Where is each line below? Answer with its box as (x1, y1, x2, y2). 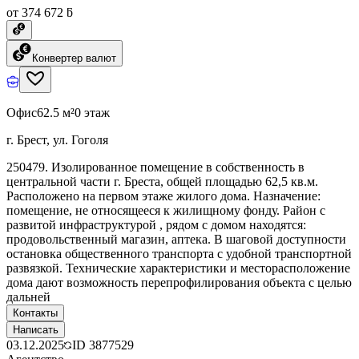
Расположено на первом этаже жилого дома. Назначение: (6, 188, 321, 203)
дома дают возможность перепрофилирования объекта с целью (6, 275, 352, 289)
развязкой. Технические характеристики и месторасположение (6, 260, 350, 275)
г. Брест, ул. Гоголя (6, 132, 108, 147)
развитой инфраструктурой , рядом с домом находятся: (6, 217, 306, 232)
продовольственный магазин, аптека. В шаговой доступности (6, 232, 346, 246)
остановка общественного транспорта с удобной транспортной (6, 246, 352, 260)
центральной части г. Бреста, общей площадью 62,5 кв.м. (6, 174, 318, 188)
